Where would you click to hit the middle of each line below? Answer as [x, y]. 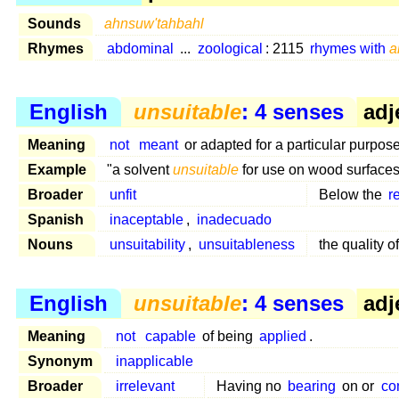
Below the [352, 195]
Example [57, 170]
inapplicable [155, 361]
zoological [230, 48]
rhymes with [349, 48]
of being [227, 336]
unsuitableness [246, 245]
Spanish [56, 220]
